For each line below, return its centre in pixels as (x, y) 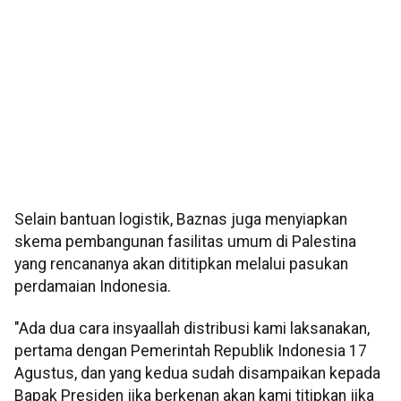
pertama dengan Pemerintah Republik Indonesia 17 (191, 351)
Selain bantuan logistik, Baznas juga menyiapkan (181, 220)
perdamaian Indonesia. (93, 287)
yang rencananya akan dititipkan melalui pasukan (181, 264)
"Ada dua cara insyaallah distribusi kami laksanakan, (192, 329)
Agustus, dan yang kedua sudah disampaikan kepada (197, 374)
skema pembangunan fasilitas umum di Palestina (185, 242)
